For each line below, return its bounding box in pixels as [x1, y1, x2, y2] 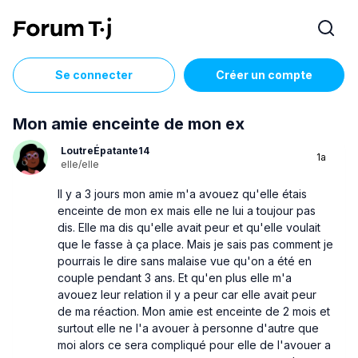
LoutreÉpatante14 [61, 144, 149, 157]
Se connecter [55, 68, 133, 82]
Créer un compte [216, 68, 312, 82]
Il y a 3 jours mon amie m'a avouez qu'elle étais [58, 186, 307, 201]
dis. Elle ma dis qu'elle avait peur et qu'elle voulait [58, 220, 320, 234]
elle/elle [61, 157, 99, 170]
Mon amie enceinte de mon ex [13, 114, 245, 133]
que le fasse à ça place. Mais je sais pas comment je [58, 237, 333, 251]
